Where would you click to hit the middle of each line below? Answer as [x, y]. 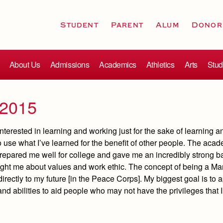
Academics [118, 64]
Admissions [70, 64]
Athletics [160, 64]
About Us [25, 64]
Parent [127, 25]
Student [79, 25]
